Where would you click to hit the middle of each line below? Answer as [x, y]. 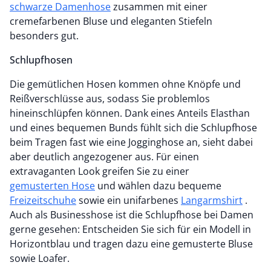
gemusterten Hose [52, 186]
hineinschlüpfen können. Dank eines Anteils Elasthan [130, 113]
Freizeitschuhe [43, 200]
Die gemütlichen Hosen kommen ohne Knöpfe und [125, 84]
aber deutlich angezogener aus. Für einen [104, 157]
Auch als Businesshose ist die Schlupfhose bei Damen [132, 215]
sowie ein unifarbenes [130, 200]
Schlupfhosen [41, 60]
